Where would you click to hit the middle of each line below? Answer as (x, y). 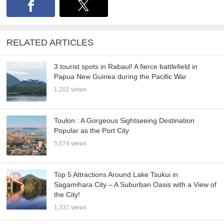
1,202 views (70, 90)
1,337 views (70, 208)
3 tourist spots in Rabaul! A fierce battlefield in (126, 67)
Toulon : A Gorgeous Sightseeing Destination (124, 121)
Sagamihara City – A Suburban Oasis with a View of (135, 185)
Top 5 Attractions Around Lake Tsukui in (116, 175)
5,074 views (70, 144)
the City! (67, 195)
